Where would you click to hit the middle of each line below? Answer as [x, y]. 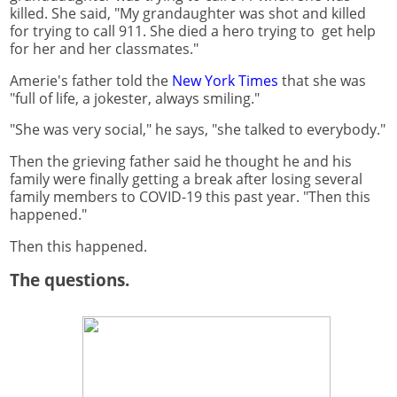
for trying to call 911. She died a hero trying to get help [193, 31]
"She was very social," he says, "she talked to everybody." [198, 130]
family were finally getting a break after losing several [186, 179]
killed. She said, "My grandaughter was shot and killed [188, 13]
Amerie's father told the [91, 80]
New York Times [225, 80]
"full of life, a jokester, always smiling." [135, 98]
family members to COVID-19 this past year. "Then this [190, 197]
